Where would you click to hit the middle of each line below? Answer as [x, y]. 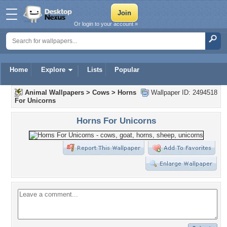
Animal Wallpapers [54, 92]
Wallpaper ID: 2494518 [183, 92]
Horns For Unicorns [116, 121]
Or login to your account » [106, 24]
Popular [127, 70]
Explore [53, 70]
